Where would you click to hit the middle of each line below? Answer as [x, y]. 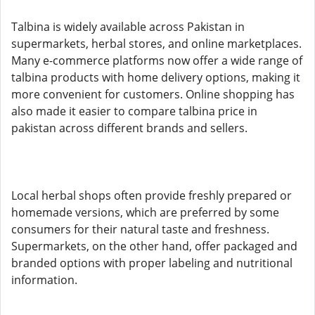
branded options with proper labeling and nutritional [152, 263]
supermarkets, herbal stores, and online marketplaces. [156, 44]
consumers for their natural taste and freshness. [140, 229]
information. [44, 280]
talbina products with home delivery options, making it [156, 77]
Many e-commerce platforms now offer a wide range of [157, 60]
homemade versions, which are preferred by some [145, 212]
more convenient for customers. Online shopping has [153, 94]
